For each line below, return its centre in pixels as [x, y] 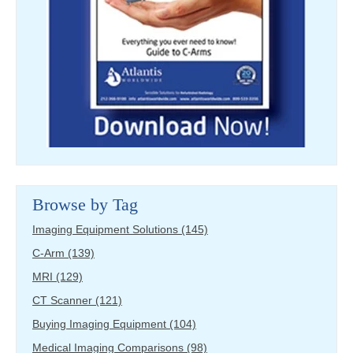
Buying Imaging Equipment [101, 323]
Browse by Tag [85, 204]
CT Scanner [64, 300]
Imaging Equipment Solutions [107, 229]
